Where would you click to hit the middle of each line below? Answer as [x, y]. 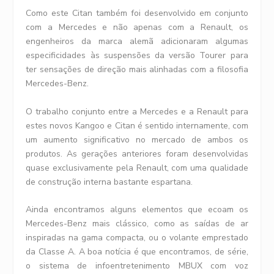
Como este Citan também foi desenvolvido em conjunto [137, 13]
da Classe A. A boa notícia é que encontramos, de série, [137, 252]
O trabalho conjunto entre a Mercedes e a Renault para [137, 111]
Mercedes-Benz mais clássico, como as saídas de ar [137, 224]
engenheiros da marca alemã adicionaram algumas [137, 42]
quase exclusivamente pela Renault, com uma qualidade [137, 168]
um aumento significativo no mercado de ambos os [137, 139]
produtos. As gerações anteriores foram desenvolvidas [137, 154]
